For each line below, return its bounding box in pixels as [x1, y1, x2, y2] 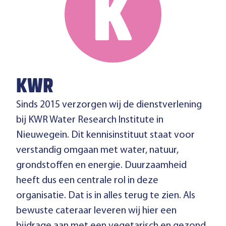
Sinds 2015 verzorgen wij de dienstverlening [16, 100, 202, 110]
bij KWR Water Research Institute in [16, 115, 163, 125]
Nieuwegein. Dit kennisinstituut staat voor [16, 130, 195, 140]
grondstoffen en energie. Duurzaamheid [16, 160, 187, 171]
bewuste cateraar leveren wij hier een [16, 206, 177, 216]
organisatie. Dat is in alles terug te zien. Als [16, 191, 195, 201]
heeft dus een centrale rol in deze [16, 176, 158, 186]
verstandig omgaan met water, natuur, [16, 145, 179, 155]
